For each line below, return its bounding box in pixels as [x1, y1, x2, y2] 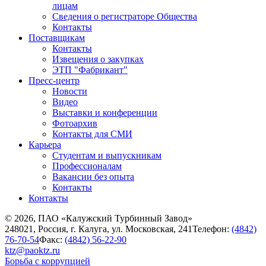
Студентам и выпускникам [52, 150, 161, 161]
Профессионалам [52, 161, 122, 172]
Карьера [28, 140, 61, 150]
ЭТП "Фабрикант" [52, 65, 128, 75]
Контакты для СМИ [52, 129, 132, 140]
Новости [52, 86, 87, 97]
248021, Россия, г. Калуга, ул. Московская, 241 [5, 224, 192, 235]
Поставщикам [28, 33, 85, 43]
